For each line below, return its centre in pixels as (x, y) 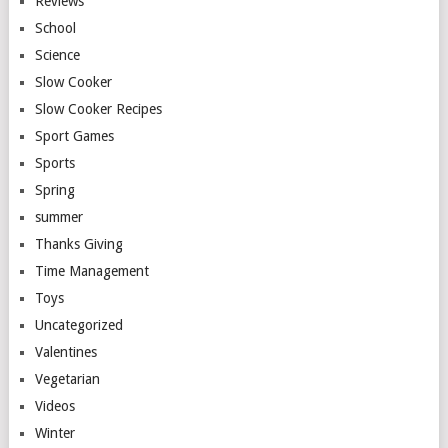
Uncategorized (78, 324)
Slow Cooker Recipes (98, 108)
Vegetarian (67, 378)
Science (57, 54)
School (55, 27)
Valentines (65, 351)
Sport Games (74, 135)
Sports (54, 162)
